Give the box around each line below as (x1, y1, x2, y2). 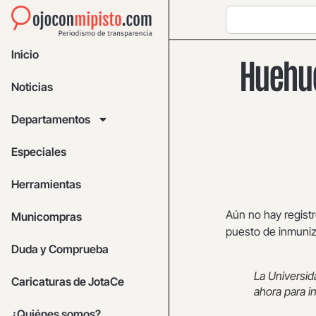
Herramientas (11, 177, 81, 192)
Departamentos (11, 112, 90, 127)
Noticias (11, 80, 53, 95)
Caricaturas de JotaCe (11, 274, 124, 289)
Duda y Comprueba (11, 242, 109, 257)
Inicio (11, 47, 39, 62)
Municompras (11, 209, 82, 224)
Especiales (11, 145, 66, 159)
